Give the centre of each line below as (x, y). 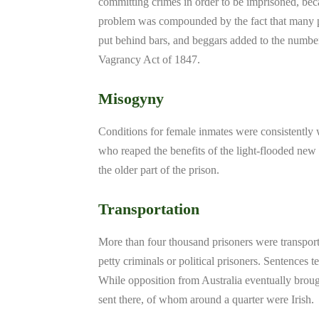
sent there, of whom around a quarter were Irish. (206, 299)
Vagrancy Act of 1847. (149, 59)
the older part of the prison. (159, 170)
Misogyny (131, 99)
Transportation (149, 209)
